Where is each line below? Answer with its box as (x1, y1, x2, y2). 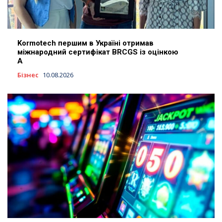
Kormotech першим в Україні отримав (17, 39, 154, 48)
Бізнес (17, 70, 39, 80)
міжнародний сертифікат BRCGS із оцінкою (17, 48, 178, 57)
